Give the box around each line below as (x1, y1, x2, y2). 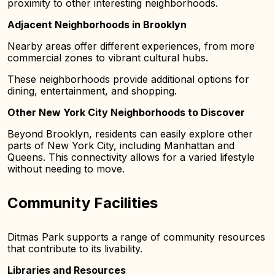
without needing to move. (7, 163, 125, 175)
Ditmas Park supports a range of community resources (7, 231, 265, 243)
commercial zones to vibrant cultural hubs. (7, 52, 208, 64)
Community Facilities (7, 194, 158, 212)
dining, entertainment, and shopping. (7, 85, 177, 97)
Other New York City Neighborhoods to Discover (7, 106, 245, 118)
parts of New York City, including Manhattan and (7, 139, 234, 152)
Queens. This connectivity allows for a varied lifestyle (7, 151, 255, 163)
